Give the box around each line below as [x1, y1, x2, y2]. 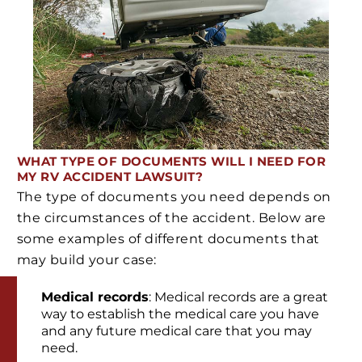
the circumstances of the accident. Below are [17, 209, 326, 225]
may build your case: [17, 251, 157, 267]
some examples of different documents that [17, 230, 320, 246]
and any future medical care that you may [41, 323, 312, 339]
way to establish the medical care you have [41, 306, 319, 322]
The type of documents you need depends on [17, 188, 331, 204]
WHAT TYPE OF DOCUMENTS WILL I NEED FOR [17, 154, 326, 170]
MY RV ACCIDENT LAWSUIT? [17, 169, 204, 185]
